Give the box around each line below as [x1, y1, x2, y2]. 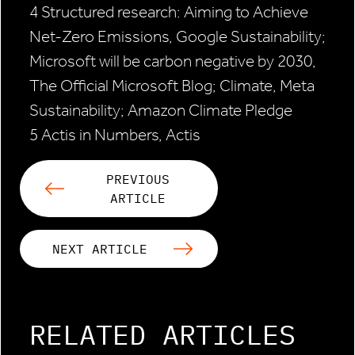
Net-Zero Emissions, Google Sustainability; [29, 27, 326, 47]
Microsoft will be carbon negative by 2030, [29, 52, 316, 71]
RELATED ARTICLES [29, 316, 296, 353]
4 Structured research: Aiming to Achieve [29, 2, 308, 22]
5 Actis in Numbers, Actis [29, 125, 200, 145]
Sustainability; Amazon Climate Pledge [29, 101, 292, 120]
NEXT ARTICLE [52, 241, 147, 258]
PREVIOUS [106, 171, 170, 188]
